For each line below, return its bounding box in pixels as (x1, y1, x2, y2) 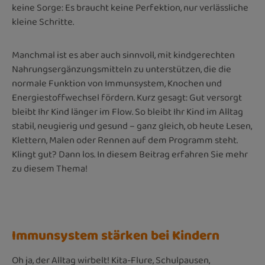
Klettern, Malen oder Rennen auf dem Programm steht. (12, 132, 238, 148)
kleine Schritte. (12, 14, 76, 30)
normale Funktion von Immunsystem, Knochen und (12, 76, 222, 91)
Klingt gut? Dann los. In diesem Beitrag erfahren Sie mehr (12, 147, 248, 162)
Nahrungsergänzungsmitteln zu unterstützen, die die (12, 62, 231, 77)
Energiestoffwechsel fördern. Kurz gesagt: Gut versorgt (12, 90, 242, 105)
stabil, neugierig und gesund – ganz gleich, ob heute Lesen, (12, 118, 252, 134)
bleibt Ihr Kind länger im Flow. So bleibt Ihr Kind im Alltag (12, 104, 243, 119)
